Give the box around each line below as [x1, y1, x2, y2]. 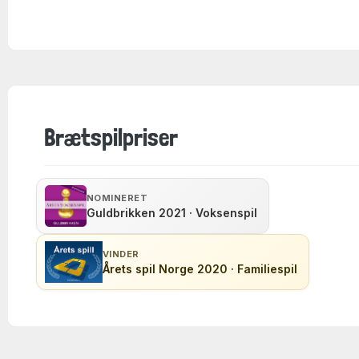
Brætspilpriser [44, 123, 178, 151]
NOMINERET [87, 192, 147, 204]
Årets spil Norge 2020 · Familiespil [103, 261, 297, 276]
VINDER [103, 248, 139, 260]
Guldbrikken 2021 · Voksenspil [87, 205, 257, 220]
